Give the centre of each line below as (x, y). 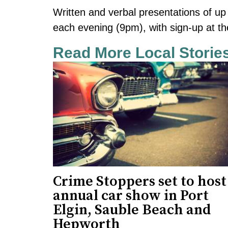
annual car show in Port (131, 195)
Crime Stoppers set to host (140, 181)
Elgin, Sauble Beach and (132, 210)
